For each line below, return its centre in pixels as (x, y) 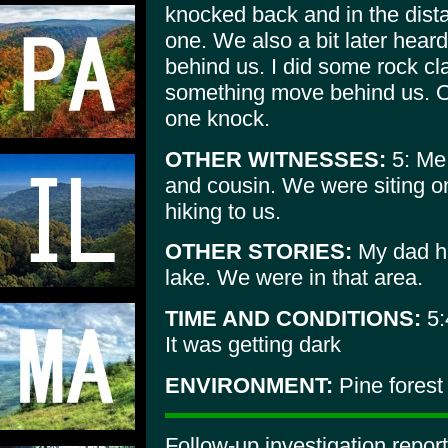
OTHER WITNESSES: (275, 159)
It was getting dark (253, 344)
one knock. (217, 118)
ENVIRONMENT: (249, 385)
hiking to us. (223, 211)
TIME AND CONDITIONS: (293, 318)
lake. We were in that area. (294, 278)
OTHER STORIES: (258, 252)
